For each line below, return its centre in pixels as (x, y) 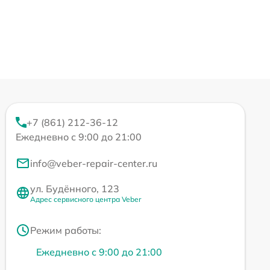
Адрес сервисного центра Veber (86, 199)
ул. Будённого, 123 (75, 188)
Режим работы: (66, 230)
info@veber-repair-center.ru (94, 163)
